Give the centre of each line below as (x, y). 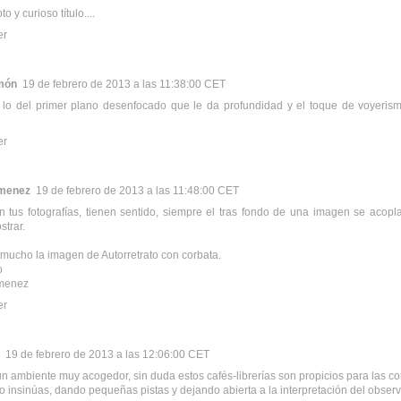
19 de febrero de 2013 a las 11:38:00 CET (124, 84)
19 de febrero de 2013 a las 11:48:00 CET (137, 190)
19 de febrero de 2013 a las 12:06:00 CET (107, 354)
